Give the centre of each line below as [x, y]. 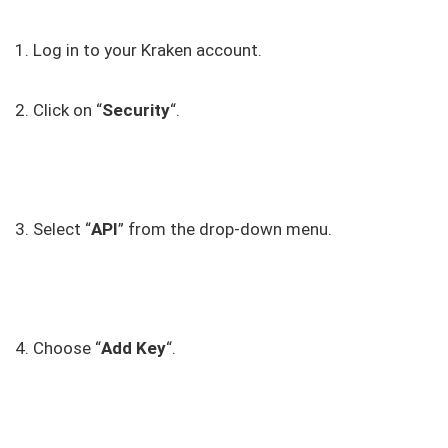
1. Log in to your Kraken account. [138, 50]
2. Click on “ [58, 110]
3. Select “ [53, 229]
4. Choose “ [58, 348]
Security [136, 110]
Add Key [133, 348]
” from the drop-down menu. [225, 229]
